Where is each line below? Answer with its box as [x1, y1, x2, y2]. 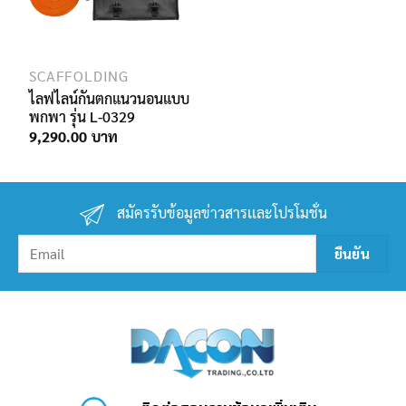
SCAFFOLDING [29, 66, 130, 86]
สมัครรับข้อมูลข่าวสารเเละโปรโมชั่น [112, 202, 327, 222]
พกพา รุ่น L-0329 [29, 107, 136, 127]
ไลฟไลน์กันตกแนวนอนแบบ [29, 89, 190, 109]
